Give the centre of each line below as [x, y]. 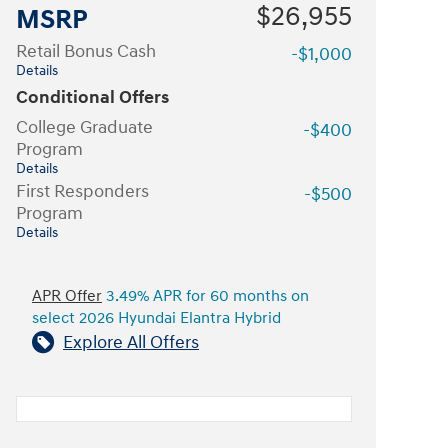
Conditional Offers [92, 97]
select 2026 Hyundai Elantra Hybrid [156, 318]
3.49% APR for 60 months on [205, 296]
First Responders [82, 191]
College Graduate [84, 127]
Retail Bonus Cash [86, 51]
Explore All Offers [131, 342]
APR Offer [67, 296]
